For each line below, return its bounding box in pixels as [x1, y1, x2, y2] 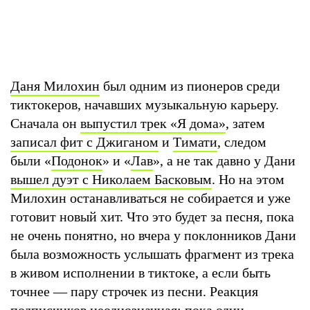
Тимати [173, 134, 217, 149]
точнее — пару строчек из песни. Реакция [10, 283, 258, 299]
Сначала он [10, 115, 80, 131]
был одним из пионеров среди [100, 77, 280, 93]
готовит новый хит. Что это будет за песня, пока [10, 208, 294, 224]
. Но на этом [212, 171, 284, 187]
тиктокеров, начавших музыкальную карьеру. [10, 96, 279, 112]
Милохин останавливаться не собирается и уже [10, 190, 291, 206]
